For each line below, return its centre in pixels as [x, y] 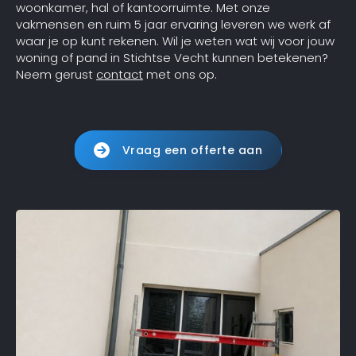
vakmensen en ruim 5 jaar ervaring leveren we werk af [173, 24]
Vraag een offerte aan [192, 150]
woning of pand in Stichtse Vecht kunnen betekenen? [172, 57]
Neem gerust [56, 74]
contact [120, 74]
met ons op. [180, 74]
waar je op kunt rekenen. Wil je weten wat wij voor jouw [175, 41]
